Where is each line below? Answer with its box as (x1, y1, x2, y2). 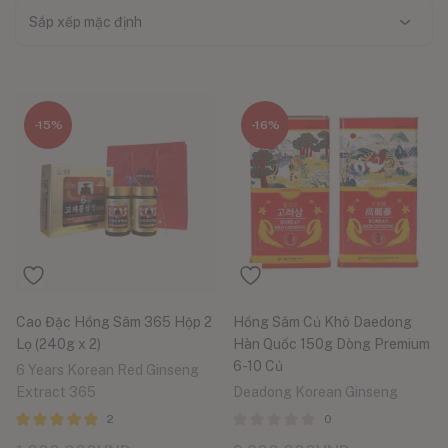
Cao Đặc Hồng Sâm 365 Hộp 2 (16, 314, 212, 331)
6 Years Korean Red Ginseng (16, 362, 199, 379)
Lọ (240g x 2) (16, 336, 101, 353)
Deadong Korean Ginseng (233, 384, 398, 401)
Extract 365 (16, 384, 96, 401)
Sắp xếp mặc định (29, 14, 142, 31)
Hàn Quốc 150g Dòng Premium (233, 336, 430, 353)
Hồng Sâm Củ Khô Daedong (233, 314, 412, 331)
